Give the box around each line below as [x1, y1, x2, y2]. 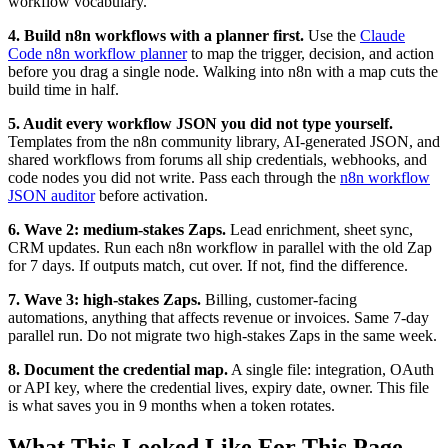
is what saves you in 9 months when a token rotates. [8, 396, 335, 414]
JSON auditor [8, 186, 95, 204]
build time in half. [8, 80, 119, 98]
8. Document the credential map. [8, 360, 228, 378]
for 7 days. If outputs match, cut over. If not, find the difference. [8, 256, 408, 274]
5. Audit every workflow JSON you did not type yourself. [8, 114, 393, 132]
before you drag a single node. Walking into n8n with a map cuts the [8, 62, 438, 80]
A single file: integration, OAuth [228, 360, 434, 378]
